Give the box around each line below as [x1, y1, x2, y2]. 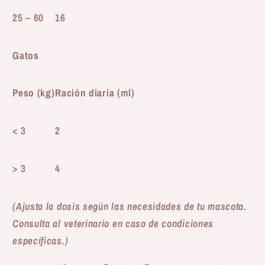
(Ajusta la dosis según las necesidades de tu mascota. [12, 199, 247, 214]
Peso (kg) [12, 86, 55, 100]
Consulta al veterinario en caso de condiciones [12, 216, 214, 231]
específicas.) [12, 234, 69, 248]
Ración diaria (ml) [55, 86, 135, 100]
